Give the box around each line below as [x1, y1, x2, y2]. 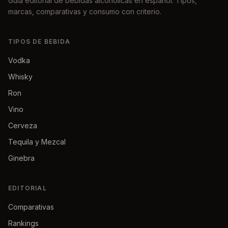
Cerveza [8, 121, 37, 130]
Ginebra [8, 154, 35, 162]
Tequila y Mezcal [8, 137, 66, 146]
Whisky [8, 72, 33, 81]
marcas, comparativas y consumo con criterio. [8, 7, 161, 16]
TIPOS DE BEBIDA [8, 38, 70, 45]
